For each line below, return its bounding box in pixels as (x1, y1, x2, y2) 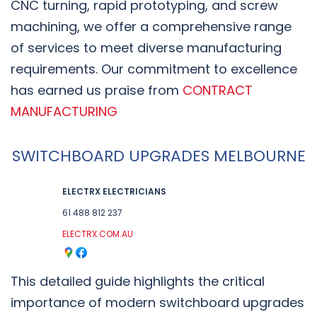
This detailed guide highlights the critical (11, 272, 265, 290)
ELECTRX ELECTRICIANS (62, 185, 166, 197)
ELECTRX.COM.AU (62, 227, 133, 240)
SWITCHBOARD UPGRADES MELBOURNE (11, 144, 306, 167)
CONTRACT (183, 81, 253, 99)
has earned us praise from (11, 81, 183, 99)
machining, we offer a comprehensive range (11, 17, 292, 35)
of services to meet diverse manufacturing (11, 38, 282, 57)
